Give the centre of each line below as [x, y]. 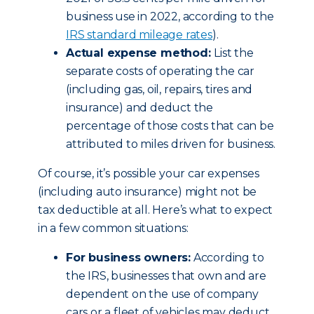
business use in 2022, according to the [170, 16]
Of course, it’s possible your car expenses [149, 173]
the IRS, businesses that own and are [166, 276]
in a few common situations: [113, 228]
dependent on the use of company [162, 294]
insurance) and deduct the [140, 108]
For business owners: [128, 258]
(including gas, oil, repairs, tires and [159, 89]
